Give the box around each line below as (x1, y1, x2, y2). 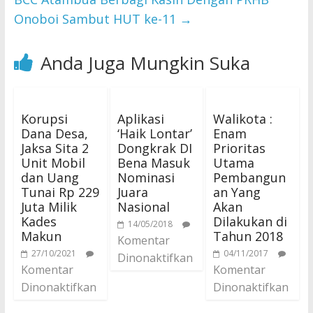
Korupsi (20, 110, 68, 127)
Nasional (117, 198, 170, 215)
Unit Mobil (20, 154, 85, 171)
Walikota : (213, 110, 273, 127)
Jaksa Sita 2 (20, 140, 89, 156)
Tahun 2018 (213, 228, 284, 245)
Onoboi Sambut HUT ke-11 (13, 10, 180, 27)
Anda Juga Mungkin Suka (40, 50, 250, 75)
